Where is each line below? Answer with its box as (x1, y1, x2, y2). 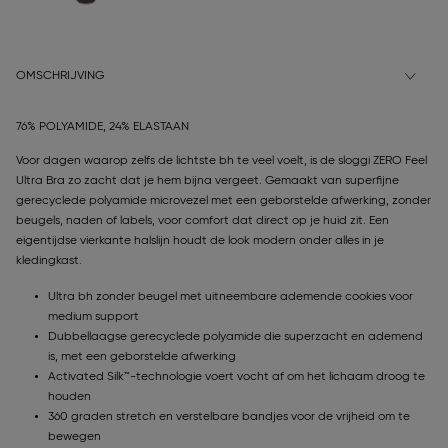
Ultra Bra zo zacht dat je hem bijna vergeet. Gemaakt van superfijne (16, 175, 399, 188)
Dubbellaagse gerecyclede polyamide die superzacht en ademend (48, 331, 423, 344)
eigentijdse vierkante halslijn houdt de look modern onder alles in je (16, 235, 384, 248)
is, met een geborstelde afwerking (48, 351, 236, 364)
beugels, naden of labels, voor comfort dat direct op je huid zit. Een (16, 215, 389, 228)
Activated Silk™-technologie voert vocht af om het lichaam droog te (48, 371, 425, 384)
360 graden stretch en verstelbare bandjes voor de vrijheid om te (48, 411, 410, 424)
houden (48, 391, 91, 404)
